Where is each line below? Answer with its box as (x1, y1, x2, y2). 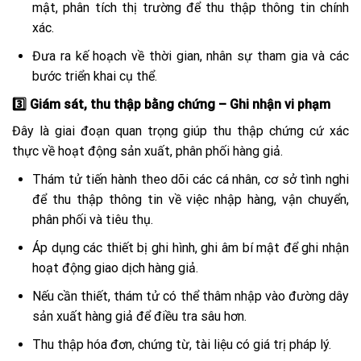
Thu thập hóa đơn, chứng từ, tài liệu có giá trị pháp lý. (32, 337, 331, 353)
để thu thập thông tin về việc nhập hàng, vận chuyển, (32, 192, 349, 208)
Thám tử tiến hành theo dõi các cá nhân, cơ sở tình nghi (32, 172, 349, 188)
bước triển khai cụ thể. (32, 68, 157, 85)
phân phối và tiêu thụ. (32, 212, 153, 228)
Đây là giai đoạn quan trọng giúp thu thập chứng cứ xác (12, 123, 349, 139)
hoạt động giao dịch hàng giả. (32, 260, 198, 276)
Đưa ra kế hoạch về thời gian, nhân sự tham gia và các (32, 48, 349, 64)
